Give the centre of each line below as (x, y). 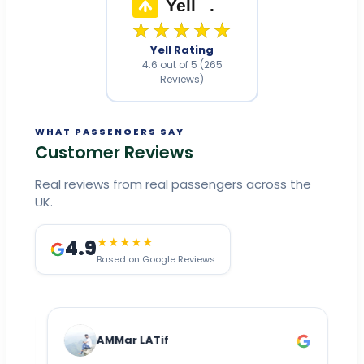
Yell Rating (182, 50)
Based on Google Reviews (156, 260)
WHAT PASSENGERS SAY (110, 132)
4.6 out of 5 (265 (182, 64)
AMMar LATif (127, 340)
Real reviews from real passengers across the (173, 184)
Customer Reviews (114, 153)
